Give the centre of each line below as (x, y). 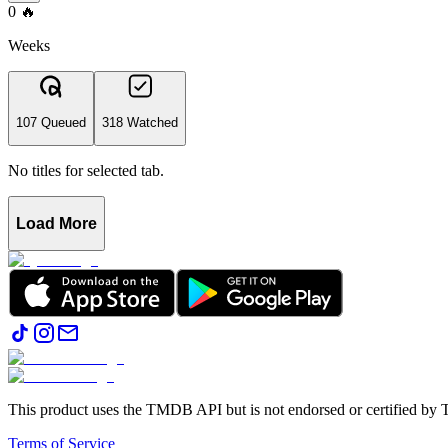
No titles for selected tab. (86, 171)
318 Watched (140, 122)
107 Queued (51, 122)
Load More (56, 223)
